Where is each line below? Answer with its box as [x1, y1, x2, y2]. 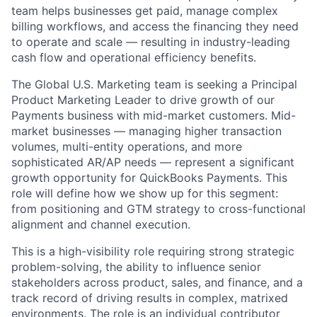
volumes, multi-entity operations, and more [11, 139, 242, 154]
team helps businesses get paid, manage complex [11, 3, 278, 18]
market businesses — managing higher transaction [11, 123, 282, 138]
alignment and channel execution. [11, 217, 190, 231]
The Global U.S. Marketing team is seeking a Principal [11, 76, 297, 91]
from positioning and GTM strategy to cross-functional [11, 201, 306, 216]
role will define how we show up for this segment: [11, 185, 278, 200]
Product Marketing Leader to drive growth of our [11, 92, 275, 107]
